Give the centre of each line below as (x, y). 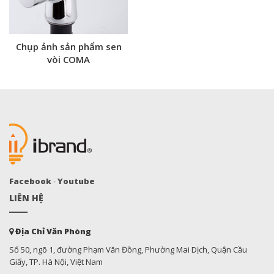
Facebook (30, 181)
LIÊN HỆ (26, 198)
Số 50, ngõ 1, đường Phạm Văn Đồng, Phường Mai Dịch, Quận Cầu (128, 250)
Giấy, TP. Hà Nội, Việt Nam (56, 262)
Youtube (76, 181)
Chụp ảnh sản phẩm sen (68, 46)
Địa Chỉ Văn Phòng (52, 231)
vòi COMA (68, 59)
